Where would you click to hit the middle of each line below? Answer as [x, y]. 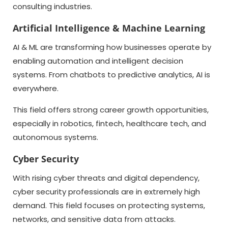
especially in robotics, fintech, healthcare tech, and [109, 123]
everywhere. [36, 88]
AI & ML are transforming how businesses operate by [112, 47]
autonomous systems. [55, 137]
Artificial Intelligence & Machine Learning [109, 28]
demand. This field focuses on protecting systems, [109, 205]
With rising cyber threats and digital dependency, [106, 178]
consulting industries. [52, 6]
